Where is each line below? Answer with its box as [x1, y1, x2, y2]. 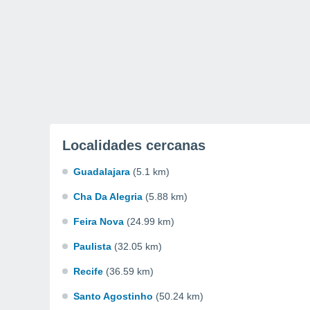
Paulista [73, 241, 111, 252]
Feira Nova [73, 216, 124, 227]
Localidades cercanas [62, 138, 206, 153]
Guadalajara [73, 166, 130, 177]
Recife [73, 266, 103, 277]
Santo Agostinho [73, 291, 153, 302]
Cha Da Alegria [73, 191, 143, 202]
